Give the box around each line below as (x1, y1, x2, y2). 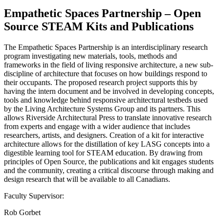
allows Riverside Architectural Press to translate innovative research (4, 113, 212, 122)
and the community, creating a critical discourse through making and (4, 166, 214, 175)
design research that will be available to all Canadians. (4, 175, 170, 183)
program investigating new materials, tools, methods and (4, 51, 177, 60)
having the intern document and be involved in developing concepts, (4, 87, 214, 95)
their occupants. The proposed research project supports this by (4, 78, 197, 87)
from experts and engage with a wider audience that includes (4, 122, 190, 131)
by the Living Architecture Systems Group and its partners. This (4, 104, 200, 113)
